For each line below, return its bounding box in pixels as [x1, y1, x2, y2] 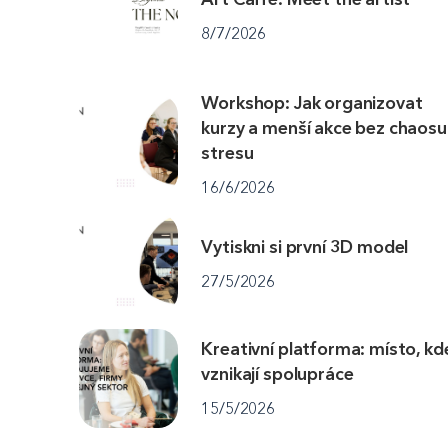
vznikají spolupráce [201, 362, 354, 385]
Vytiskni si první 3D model [201, 235, 409, 258]
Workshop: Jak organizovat [201, 91, 423, 114]
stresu [201, 141, 254, 164]
